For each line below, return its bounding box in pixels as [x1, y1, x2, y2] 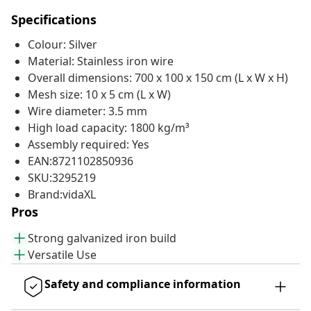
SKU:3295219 [28, 170, 96, 186]
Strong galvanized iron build [28, 230, 176, 246]
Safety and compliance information [44, 276, 241, 292]
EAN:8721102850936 [28, 153, 133, 169]
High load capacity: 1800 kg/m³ [28, 120, 190, 136]
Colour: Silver [28, 37, 97, 53]
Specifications [11, 11, 96, 28]
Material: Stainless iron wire [28, 53, 174, 69]
